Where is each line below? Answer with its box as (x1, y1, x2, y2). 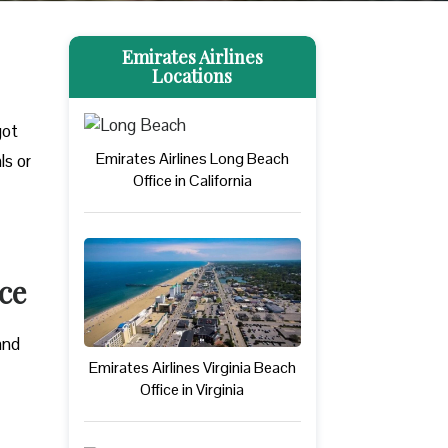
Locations (152, 63, 233, 88)
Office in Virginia (140, 378, 245, 400)
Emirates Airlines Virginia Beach (88, 356, 296, 378)
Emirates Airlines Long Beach (95, 147, 289, 169)
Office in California (132, 169, 252, 191)
